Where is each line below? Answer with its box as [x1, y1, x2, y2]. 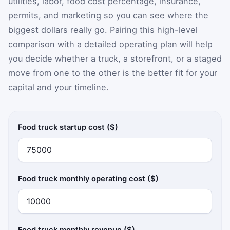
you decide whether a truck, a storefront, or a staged [8, 53, 222, 64]
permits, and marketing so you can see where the [8, 10, 208, 21]
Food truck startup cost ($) [18, 122, 119, 132]
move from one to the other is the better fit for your [8, 68, 217, 79]
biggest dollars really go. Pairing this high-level [8, 25, 198, 35]
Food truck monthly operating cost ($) [18, 174, 159, 183]
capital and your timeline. [8, 82, 109, 93]
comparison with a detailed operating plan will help [8, 39, 213, 50]
